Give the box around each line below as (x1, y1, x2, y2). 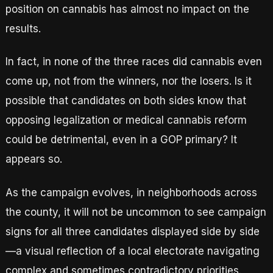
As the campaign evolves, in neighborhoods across (5, 186, 257, 199)
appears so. (5, 153, 62, 166)
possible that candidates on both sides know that (5, 94, 246, 107)
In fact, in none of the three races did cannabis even (5, 55, 262, 68)
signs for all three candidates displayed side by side (5, 225, 260, 238)
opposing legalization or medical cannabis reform (5, 114, 247, 127)
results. (5, 23, 41, 35)
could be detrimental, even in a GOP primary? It (5, 133, 237, 146)
